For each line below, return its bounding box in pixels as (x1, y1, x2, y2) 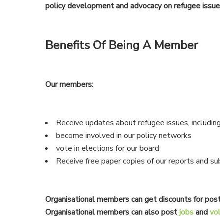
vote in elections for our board (56, 143, 160, 154)
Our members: (45, 79, 94, 90)
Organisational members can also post (45, 207, 178, 218)
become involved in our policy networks (56, 130, 192, 141)
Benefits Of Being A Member (45, 37, 198, 54)
